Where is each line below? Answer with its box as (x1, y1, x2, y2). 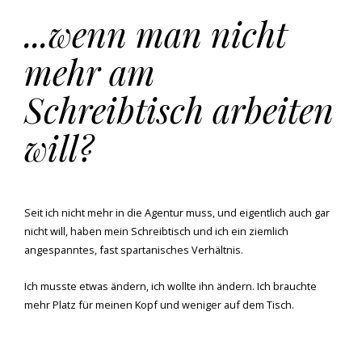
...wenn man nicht (24, 9, 287, 57)
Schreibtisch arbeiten (24, 85, 334, 133)
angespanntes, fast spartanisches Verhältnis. (24, 242, 246, 257)
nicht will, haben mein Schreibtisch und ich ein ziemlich (24, 223, 288, 238)
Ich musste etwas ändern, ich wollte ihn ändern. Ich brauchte (24, 278, 317, 293)
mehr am (24, 47, 155, 95)
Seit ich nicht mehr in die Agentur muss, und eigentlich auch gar (24, 204, 330, 220)
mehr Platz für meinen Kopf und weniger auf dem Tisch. (24, 297, 297, 312)
